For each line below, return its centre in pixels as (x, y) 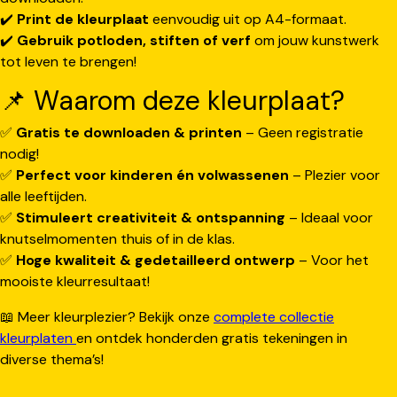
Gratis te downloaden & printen (129, 132)
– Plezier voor (335, 175)
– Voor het (332, 260)
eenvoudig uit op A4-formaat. (248, 19)
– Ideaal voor (329, 217)
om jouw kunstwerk (315, 40)
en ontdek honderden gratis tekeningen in (212, 338)
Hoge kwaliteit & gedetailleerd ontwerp (156, 260)
